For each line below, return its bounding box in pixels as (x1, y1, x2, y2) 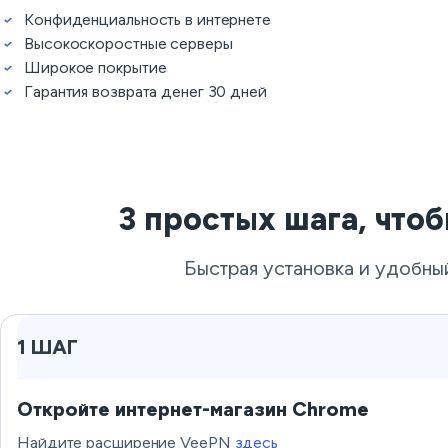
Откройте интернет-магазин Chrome (17, 397, 369, 421)
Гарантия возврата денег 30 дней (24, 82, 267, 101)
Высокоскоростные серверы (24, 34, 233, 53)
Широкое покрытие (24, 58, 167, 77)
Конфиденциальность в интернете (24, 10, 271, 29)
